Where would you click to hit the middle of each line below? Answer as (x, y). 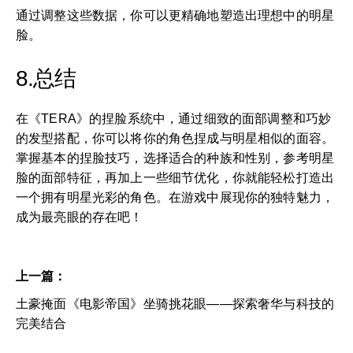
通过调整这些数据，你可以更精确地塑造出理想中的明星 (175, 15)
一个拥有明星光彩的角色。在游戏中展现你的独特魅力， (175, 197)
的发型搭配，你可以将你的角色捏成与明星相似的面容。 (175, 138)
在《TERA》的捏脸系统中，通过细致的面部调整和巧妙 (174, 118)
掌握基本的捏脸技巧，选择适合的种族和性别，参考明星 (175, 158)
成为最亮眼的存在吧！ (80, 217)
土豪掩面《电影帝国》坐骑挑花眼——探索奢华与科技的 (175, 303)
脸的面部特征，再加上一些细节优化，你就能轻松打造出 (175, 177)
